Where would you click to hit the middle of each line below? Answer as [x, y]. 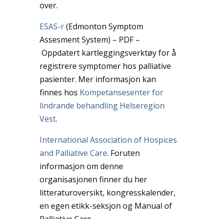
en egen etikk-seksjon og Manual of [106, 206]
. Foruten [123, 153]
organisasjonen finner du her [93, 179]
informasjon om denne [81, 166]
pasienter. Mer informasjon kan [98, 79]
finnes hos [59, 92]
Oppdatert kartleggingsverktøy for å [108, 53]
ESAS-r [52, 26]
